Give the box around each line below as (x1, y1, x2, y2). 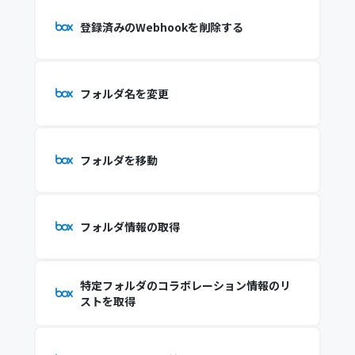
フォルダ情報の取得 (79, 219, 180, 235)
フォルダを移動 (79, 152, 158, 168)
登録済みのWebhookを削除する (79, 19, 243, 35)
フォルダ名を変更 (79, 86, 169, 101)
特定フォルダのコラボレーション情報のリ (79, 277, 291, 293)
